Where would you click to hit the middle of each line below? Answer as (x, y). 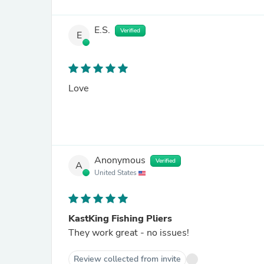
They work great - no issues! (129, 233)
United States (116, 173)
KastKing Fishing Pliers (120, 219)
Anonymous (120, 161)
